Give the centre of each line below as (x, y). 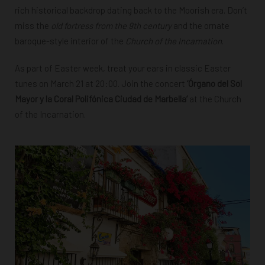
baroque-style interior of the (70, 41)
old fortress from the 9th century (111, 25)
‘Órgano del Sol (214, 83)
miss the (33, 25)
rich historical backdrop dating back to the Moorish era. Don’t (131, 10)
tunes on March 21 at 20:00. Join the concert (100, 83)
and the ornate (201, 25)
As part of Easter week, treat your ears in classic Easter (123, 68)
